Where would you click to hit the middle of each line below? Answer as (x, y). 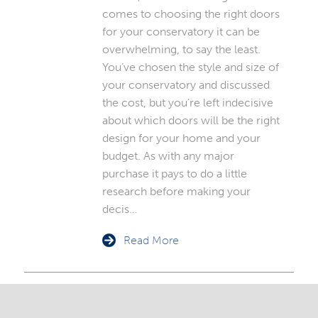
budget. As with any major (168, 156)
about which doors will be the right (191, 121)
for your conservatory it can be (181, 32)
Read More (151, 241)
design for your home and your (181, 138)
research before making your (176, 192)
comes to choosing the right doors (191, 14)
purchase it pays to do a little (174, 174)
